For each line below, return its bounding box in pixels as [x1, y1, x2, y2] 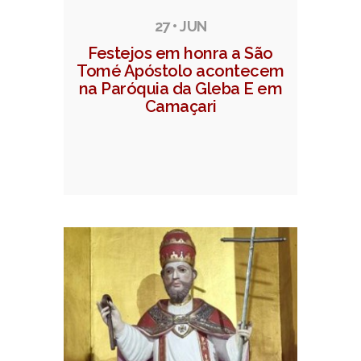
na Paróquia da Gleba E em [78, 79, 283, 99]
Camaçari [144, 97, 217, 117]
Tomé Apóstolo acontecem [77, 61, 284, 81]
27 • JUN [154, 18, 207, 35]
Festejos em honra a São [88, 44, 273, 64]
